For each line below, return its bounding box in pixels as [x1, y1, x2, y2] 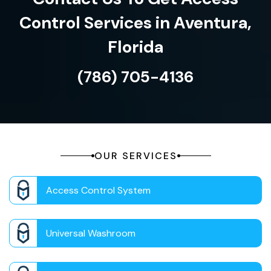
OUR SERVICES [94, 149, 177, 163]
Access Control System [46, 184, 151, 197]
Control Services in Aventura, [19, 11, 252, 34]
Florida [108, 36, 163, 59]
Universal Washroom [46, 227, 135, 240]
